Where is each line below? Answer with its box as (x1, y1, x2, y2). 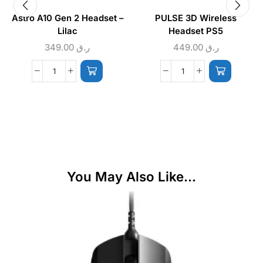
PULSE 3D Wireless (155, 12, 237, 23)
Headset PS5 (168, 25, 223, 36)
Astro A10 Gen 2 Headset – (11, 12, 123, 23)
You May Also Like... (67, 168, 196, 185)
